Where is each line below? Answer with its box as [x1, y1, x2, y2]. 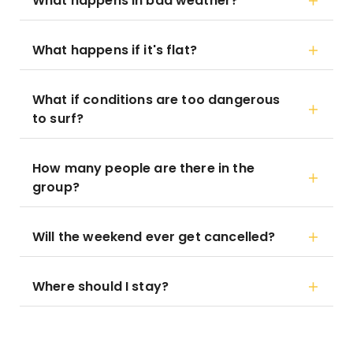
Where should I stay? [32, 277, 169, 295]
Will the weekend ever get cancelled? [32, 228, 276, 246]
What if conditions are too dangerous [32, 91, 281, 109]
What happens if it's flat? [32, 41, 197, 59]
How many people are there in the [32, 159, 255, 177]
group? [32, 178, 80, 196]
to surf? [32, 110, 84, 128]
